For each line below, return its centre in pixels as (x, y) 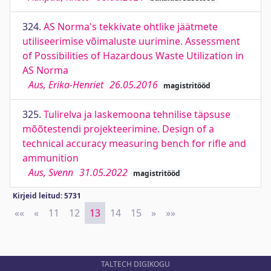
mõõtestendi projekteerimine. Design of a (118, 129)
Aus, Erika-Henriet (66, 85)
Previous (59, 213)
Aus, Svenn (51, 172)
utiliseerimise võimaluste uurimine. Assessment (131, 41)
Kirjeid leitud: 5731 (47, 196)
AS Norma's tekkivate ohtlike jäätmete (131, 27)
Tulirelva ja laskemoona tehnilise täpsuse (137, 114)
